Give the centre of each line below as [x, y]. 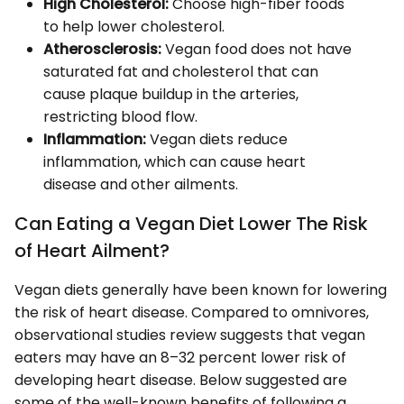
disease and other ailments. [141, 185]
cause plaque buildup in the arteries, [171, 95]
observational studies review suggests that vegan [190, 335]
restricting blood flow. [120, 117]
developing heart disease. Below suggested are [181, 381]
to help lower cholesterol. [134, 27]
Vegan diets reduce [217, 140]
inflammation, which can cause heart [174, 162]
